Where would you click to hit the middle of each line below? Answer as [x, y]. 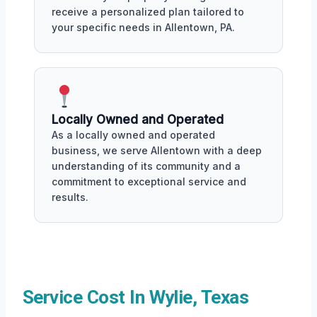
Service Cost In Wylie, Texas [136, 298]
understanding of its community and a [146, 166]
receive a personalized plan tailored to [148, 12]
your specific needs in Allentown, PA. [143, 28]
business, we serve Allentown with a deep [157, 151]
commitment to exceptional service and [149, 182]
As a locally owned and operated [133, 135]
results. [70, 197]
